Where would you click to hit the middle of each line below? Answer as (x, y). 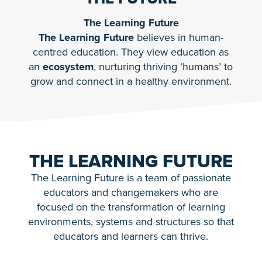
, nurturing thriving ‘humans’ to (163, 67)
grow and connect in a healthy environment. (131, 82)
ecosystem (68, 67)
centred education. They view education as (131, 52)
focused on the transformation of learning (131, 207)
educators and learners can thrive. (131, 236)
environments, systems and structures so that (131, 221)
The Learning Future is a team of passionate (131, 177)
